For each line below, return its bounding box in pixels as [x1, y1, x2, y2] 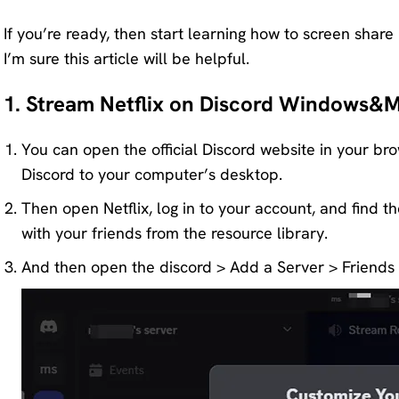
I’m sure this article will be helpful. [4, 47, 249, 69]
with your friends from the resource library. [21, 222, 328, 243]
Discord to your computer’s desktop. [21, 163, 282, 184]
